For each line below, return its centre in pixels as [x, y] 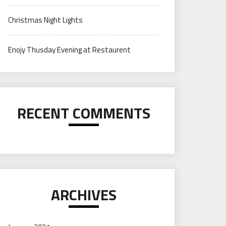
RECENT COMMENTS [84, 113]
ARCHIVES [84, 195]
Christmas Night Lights [45, 20]
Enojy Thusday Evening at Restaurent [69, 50]
